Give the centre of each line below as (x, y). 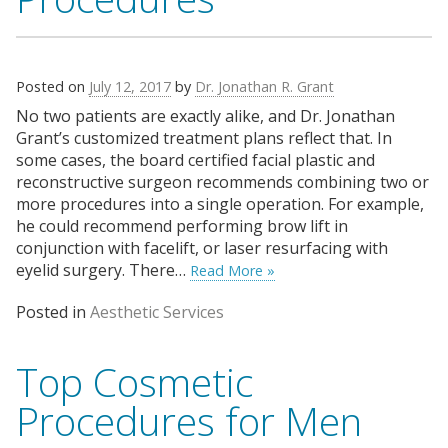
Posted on (52, 87)
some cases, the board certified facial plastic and (195, 159)
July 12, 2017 (130, 87)
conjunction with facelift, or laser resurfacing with (202, 247)
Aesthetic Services (157, 312)
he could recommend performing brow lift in (182, 225)
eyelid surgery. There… (103, 269)
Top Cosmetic (134, 382)
